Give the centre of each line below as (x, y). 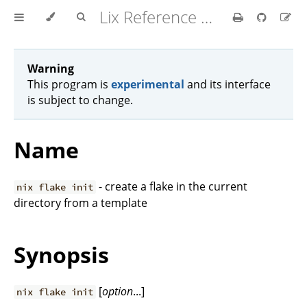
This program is (69, 84)
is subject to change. (80, 100)
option (118, 292)
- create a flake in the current (172, 187)
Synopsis (61, 254)
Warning (51, 68)
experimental (148, 84)
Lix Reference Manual (207, 17)
